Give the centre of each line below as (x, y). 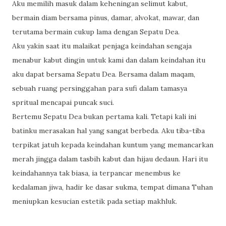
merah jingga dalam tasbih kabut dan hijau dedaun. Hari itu (110, 159)
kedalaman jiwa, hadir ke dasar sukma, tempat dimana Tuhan (112, 187)
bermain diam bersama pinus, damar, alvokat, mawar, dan (106, 18)
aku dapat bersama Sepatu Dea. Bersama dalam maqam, (104, 74)
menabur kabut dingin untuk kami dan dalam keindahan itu (109, 60)
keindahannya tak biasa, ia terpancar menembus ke (96, 173)
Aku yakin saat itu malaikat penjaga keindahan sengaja (102, 46)
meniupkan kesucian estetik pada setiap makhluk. (95, 201)
